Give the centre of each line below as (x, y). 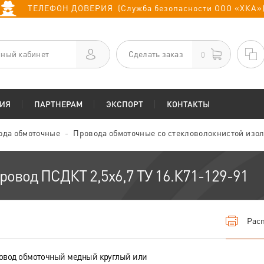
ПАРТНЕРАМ (58, 104)
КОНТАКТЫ (188, 104)
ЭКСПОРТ (125, 104)
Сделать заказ (156, 54)
